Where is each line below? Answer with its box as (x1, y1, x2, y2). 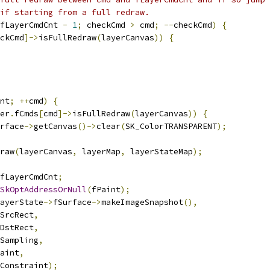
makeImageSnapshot (101, 197, 183, 207)
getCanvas (34, 121, 77, 131)
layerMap (77, 146, 121, 157)
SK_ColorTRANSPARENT (125, 121, 217, 131)
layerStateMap (125, 146, 193, 157)
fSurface (53, 197, 92, 207)
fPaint (92, 184, 121, 195)
